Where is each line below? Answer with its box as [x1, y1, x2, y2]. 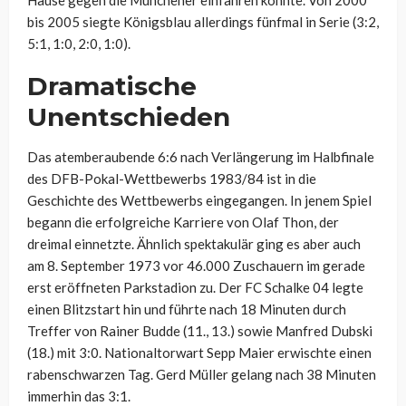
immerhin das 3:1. [27, 387, 130, 404]
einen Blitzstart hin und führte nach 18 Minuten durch [27, 300, 346, 317]
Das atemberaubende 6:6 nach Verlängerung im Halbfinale [27, 148, 374, 165]
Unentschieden [27, 101, 230, 132]
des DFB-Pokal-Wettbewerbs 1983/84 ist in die [27, 169, 316, 187]
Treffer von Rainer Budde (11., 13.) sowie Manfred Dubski [27, 322, 372, 339]
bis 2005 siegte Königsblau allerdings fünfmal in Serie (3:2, [27, 13, 379, 30]
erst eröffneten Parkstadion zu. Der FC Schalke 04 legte [27, 278, 363, 295]
